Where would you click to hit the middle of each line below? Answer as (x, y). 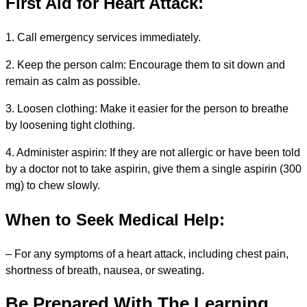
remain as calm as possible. (73, 81)
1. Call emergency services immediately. (103, 37)
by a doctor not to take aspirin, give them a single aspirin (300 (153, 169)
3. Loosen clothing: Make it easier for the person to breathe (147, 108)
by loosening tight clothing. (70, 125)
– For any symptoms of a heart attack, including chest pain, (147, 254)
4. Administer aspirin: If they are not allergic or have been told (153, 152)
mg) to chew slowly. (53, 185)
